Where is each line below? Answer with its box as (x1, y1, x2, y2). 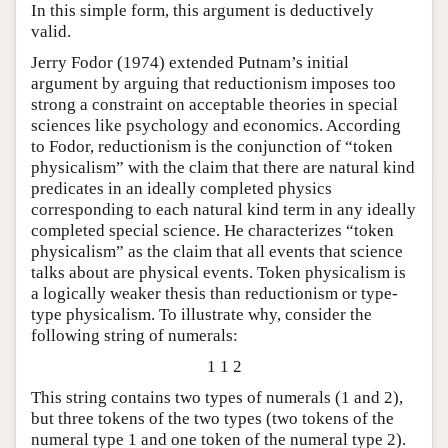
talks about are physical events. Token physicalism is (31, 263, 406, 283)
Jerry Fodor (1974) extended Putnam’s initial (31, 53, 349, 73)
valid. (31, 22, 71, 42)
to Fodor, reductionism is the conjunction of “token (31, 137, 393, 157)
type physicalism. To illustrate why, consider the (31, 305, 372, 325)
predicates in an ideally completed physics (31, 179, 332, 199)
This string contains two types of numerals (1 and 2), (31, 388, 403, 408)
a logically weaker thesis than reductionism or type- (31, 284, 398, 304)
